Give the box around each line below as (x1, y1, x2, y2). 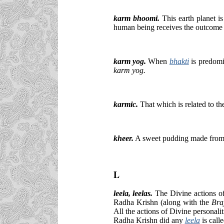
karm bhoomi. (113, 13, 159, 22)
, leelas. (128, 188, 153, 197)
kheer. (113, 133, 133, 142)
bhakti (169, 56, 189, 65)
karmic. (113, 99, 138, 108)
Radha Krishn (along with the (113, 197, 211, 206)
